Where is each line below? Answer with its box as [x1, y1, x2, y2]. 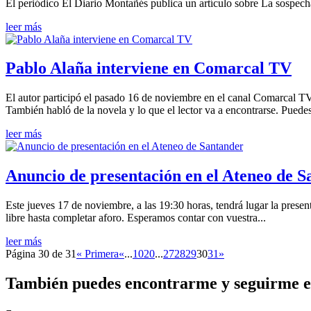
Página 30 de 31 [6, 248, 76, 260]
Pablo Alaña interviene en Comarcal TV [6, 59, 292, 78]
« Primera [76, 248, 119, 260]
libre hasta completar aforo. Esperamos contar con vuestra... [6, 212, 266, 224]
